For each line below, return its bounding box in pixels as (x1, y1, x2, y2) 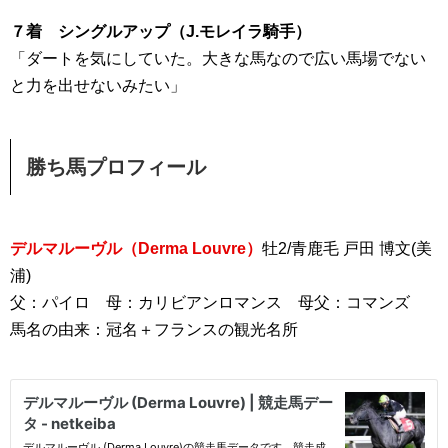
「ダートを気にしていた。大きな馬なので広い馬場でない (10, 50, 426, 68)
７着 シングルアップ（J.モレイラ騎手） (10, 23, 311, 41)
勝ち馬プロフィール (26, 156, 206, 179)
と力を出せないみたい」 (10, 77, 186, 95)
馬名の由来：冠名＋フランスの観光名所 (10, 321, 298, 339)
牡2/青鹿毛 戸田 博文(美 (262, 240, 432, 258)
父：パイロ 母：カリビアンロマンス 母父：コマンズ (10, 294, 410, 312)
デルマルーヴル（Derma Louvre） (10, 240, 262, 258)
